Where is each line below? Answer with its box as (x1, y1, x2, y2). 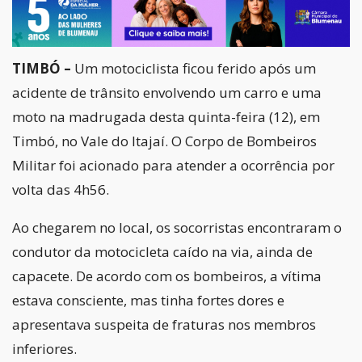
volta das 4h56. (12, 180, 109, 200)
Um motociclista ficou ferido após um (71, 59, 316, 78)
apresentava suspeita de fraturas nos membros (12, 315, 316, 335)
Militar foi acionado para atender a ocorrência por (12, 156, 335, 175)
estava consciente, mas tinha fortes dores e (12, 291, 284, 310)
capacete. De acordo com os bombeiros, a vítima (12, 267, 322, 286)
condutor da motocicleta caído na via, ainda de (12, 242, 313, 262)
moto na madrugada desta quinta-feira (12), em (12, 107, 320, 127)
